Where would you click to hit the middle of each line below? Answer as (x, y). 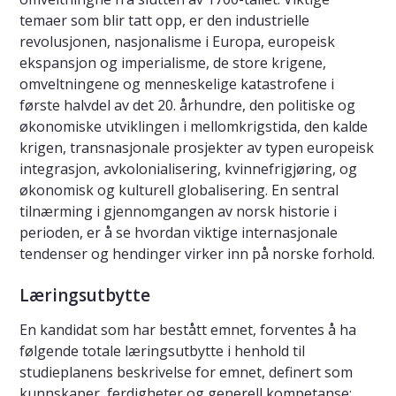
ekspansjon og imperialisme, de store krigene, (173, 63)
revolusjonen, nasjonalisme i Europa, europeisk (177, 42)
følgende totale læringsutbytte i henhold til (162, 351)
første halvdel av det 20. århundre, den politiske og (187, 106)
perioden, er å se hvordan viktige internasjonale (179, 233)
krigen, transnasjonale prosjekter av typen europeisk (197, 148)
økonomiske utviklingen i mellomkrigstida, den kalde (194, 127)
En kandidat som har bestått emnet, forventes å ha (188, 330)
